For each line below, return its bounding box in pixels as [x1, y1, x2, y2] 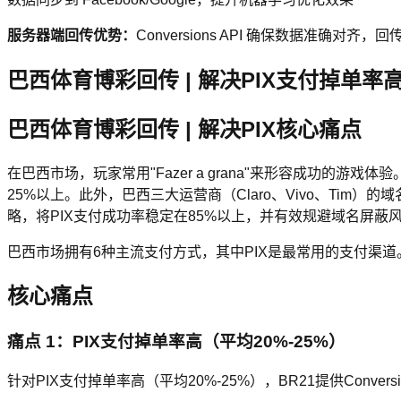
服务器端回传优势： [7, 27, 136, 43]
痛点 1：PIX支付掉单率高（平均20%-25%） [7, 332, 346, 352]
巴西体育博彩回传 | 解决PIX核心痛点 [7, 116, 362, 141]
